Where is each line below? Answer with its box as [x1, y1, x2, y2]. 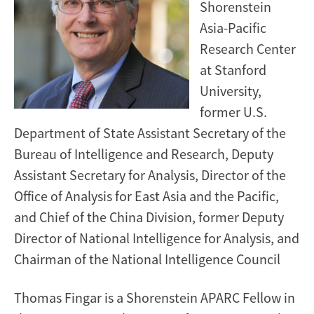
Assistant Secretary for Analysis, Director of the [14, 165, 286, 184]
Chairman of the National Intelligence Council [14, 250, 280, 268]
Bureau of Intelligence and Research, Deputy [14, 144, 273, 163]
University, [200, 81, 261, 100]
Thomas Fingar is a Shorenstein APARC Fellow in [14, 288, 295, 306]
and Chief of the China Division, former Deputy [14, 207, 284, 226]
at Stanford [200, 60, 266, 78]
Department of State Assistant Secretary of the [14, 123, 286, 142]
